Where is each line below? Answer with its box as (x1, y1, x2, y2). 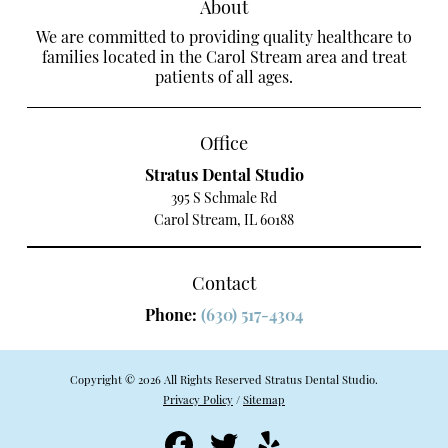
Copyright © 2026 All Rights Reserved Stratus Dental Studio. (70, 372, 378, 388)
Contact (192, 270, 256, 296)
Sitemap (243, 392, 285, 408)
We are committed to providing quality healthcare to (36, 26, 412, 48)
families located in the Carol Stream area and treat (41, 46, 407, 68)
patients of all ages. (155, 66, 293, 88)
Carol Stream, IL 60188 (154, 210, 294, 230)
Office (200, 130, 248, 156)
